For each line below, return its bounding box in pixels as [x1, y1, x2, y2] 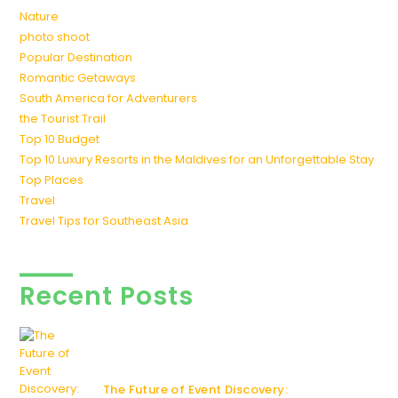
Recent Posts [20, 278, 195, 314]
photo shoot [20, 28, 91, 45]
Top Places [20, 171, 84, 188]
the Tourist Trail [20, 109, 107, 127]
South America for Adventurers [20, 89, 198, 107]
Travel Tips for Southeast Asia [20, 211, 189, 229]
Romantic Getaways [20, 68, 137, 86]
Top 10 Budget [20, 130, 100, 147]
